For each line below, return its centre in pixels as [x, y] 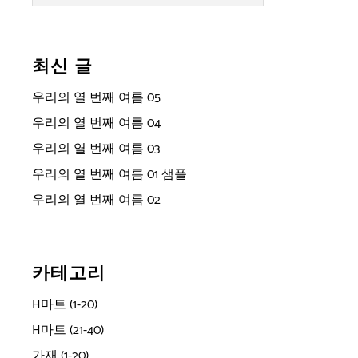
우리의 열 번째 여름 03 [96, 149]
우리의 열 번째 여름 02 [96, 200]
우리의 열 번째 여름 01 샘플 [109, 174]
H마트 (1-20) [65, 304]
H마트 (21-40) [68, 330]
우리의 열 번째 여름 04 [96, 123]
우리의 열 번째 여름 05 [96, 97]
